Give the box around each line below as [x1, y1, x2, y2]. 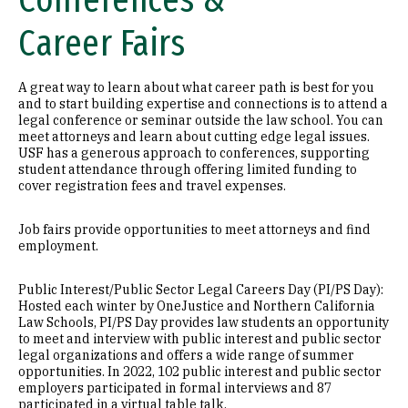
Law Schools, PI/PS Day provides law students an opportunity [18, 314, 389, 331]
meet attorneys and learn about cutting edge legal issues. [18, 128, 370, 145]
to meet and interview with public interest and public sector [18, 331, 382, 347]
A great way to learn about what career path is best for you [18, 79, 374, 96]
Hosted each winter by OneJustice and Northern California [18, 298, 375, 314]
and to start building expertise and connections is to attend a [18, 96, 388, 112]
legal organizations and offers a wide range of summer [18, 347, 354, 363]
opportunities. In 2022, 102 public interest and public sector [18, 363, 382, 380]
